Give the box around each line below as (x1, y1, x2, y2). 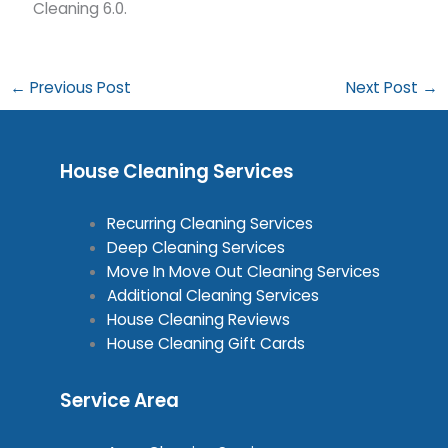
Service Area (60, 386, 179, 414)
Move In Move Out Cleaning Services (106, 260, 380, 282)
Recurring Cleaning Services (106, 212, 313, 234)
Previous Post (26, 77, 132, 99)
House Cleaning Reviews (106, 308, 290, 330)
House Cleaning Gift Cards (106, 332, 305, 354)
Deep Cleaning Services (106, 236, 285, 258)
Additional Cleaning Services (106, 284, 319, 306)
